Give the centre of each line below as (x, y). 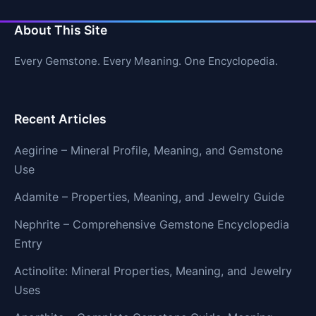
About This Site (61, 30)
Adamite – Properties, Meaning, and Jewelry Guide (149, 196)
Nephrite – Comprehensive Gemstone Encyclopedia (152, 224)
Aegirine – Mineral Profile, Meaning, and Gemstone (148, 150)
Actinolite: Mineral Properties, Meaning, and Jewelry (153, 271)
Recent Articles (60, 119)
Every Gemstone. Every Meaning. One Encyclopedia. (146, 61)
